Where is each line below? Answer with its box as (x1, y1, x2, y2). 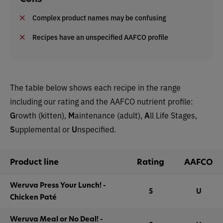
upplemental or (15, 123, 72, 134)
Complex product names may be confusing (32, 12, 166, 22)
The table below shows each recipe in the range (10, 82, 181, 93)
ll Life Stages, (150, 110, 197, 120)
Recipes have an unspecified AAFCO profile (32, 32, 168, 42)
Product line (10, 156, 59, 167)
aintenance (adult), (75, 110, 144, 120)
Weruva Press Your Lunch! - (10, 180, 106, 190)
